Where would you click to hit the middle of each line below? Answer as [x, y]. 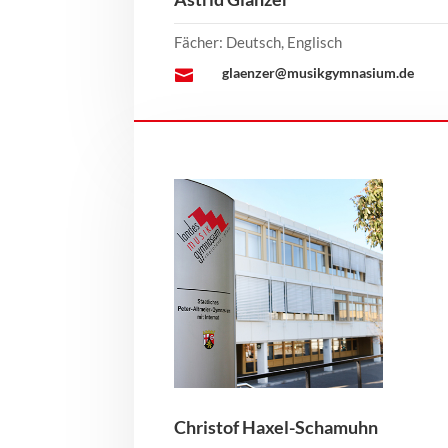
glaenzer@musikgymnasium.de [317, 73]
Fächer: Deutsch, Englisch [258, 42]
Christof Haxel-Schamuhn [276, 427]
